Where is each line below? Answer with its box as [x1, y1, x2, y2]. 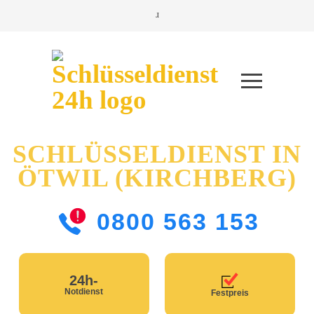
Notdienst [64, 287, 104, 297]
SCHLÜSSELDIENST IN [13, 140, 301, 169]
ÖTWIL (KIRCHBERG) [18, 164, 296, 193]
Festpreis [210, 288, 249, 299]
